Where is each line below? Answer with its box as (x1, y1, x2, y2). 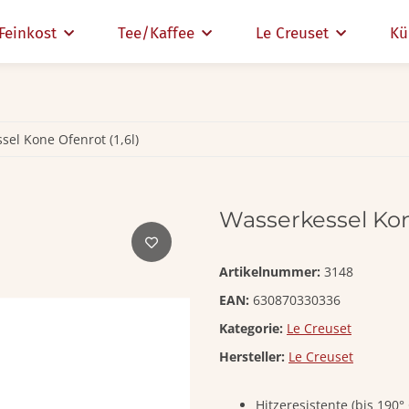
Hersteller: (219, 348, 285, 366)
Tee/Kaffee (118, 24, 194, 43)
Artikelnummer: (219, 263, 324, 281)
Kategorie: (219, 320, 287, 338)
